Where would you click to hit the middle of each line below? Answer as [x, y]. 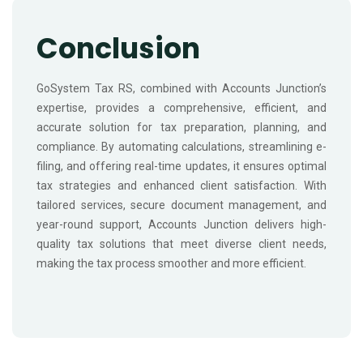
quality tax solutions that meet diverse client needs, [181, 244]
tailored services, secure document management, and [181, 205]
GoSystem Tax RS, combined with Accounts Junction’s [181, 89]
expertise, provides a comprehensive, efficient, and [181, 108]
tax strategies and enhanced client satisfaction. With [181, 186]
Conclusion [118, 49]
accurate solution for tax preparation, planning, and [181, 128]
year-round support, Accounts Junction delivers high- [181, 225]
